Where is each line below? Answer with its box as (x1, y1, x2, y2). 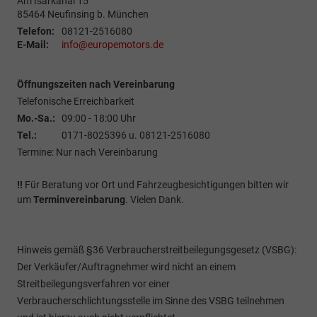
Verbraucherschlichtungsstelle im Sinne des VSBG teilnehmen (17, 294, 284, 306)
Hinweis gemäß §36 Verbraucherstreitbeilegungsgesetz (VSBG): (17, 243, 296, 255)
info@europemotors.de (62, 38, 163, 50)
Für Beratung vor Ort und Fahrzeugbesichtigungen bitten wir (23, 178, 289, 190)
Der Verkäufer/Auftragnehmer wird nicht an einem (17, 260, 236, 272)
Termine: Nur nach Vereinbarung (17, 146, 158, 158)
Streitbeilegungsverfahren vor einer (17, 277, 170, 289)
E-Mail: (17, 38, 49, 50)
